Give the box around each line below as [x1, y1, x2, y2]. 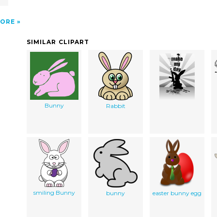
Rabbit [106, 102, 125, 109]
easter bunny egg [153, 189, 201, 197]
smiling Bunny [33, 188, 75, 196]
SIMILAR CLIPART [27, 38, 90, 46]
